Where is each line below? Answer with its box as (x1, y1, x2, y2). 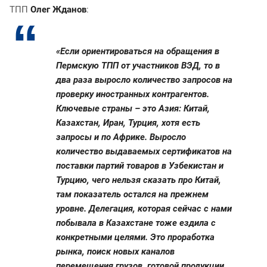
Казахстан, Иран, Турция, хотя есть (56, 117, 200, 129)
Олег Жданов (30, 4, 86, 15)
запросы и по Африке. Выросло (56, 132, 186, 143)
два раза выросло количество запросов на (56, 74, 232, 86)
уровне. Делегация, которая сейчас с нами (56, 203, 232, 215)
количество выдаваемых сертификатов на (56, 146, 232, 157)
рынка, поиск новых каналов (56, 246, 175, 257)
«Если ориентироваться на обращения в (56, 46, 219, 57)
